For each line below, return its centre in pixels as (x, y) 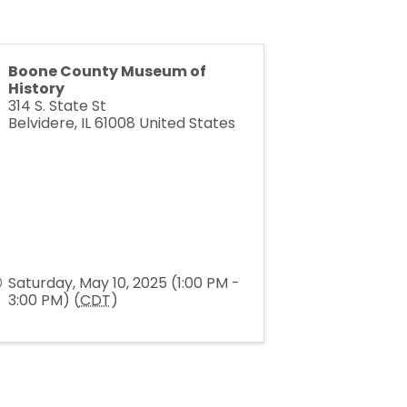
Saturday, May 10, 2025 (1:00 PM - (124, 283)
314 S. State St (57, 106)
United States (187, 124)
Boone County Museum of (107, 72)
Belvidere (41, 124)
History (36, 89)
